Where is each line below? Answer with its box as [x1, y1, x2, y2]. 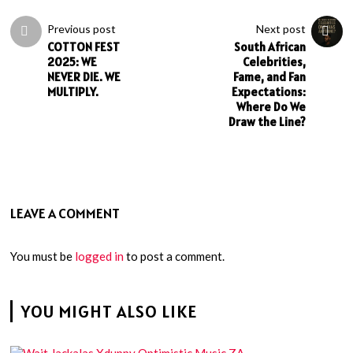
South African [233, 39, 306, 54]
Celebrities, [242, 54, 306, 69]
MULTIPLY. [47, 84, 99, 99]
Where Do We [236, 99, 306, 114]
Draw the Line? [228, 114, 306, 129]
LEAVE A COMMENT [10, 204, 121, 222]
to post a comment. [124, 249, 225, 263]
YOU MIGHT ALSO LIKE [20, 300, 198, 322]
